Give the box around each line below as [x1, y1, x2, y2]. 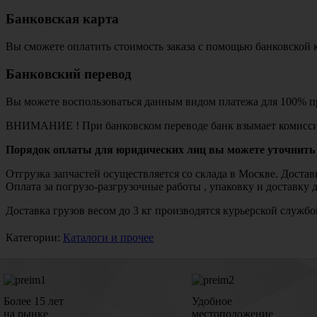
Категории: [6, 231, 63, 243]
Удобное [192, 294, 232, 307]
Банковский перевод [6, 66, 132, 81]
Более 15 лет [4, 294, 64, 307]
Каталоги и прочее [63, 231, 154, 243]
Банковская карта [6, 11, 119, 27]
